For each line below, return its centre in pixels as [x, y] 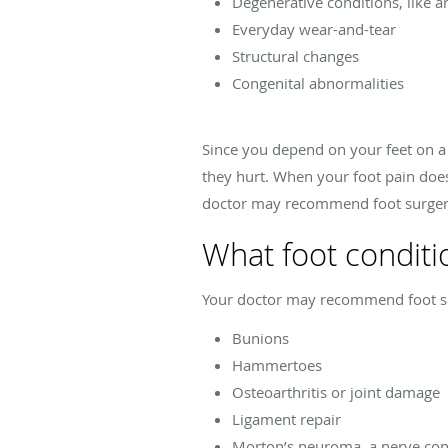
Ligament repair [286, 418]
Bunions [260, 337]
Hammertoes [277, 364]
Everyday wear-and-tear [314, 28]
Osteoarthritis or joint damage [336, 391]
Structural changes [295, 55]
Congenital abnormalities [318, 82]
